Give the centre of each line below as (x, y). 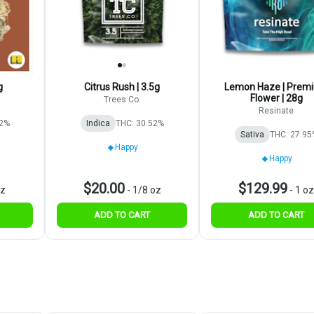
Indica (98, 124)
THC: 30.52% (139, 124)
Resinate (276, 111)
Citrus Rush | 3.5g (122, 87)
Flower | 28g (276, 98)
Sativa (252, 135)
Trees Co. (122, 100)
